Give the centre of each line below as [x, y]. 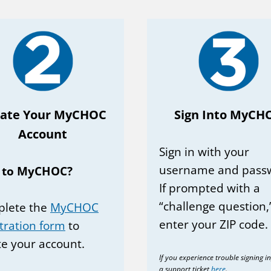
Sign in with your [204, 152]
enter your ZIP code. [214, 224]
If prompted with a [210, 188]
